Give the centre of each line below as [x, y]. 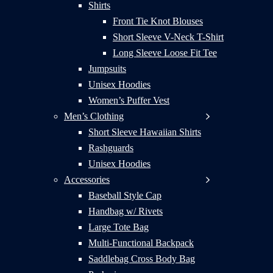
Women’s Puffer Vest [129, 100]
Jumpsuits [107, 68]
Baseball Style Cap [125, 195]
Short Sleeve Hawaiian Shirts [145, 132]
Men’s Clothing [94, 116]
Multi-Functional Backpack [141, 243]
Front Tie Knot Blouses [158, 21]
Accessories [87, 179]
